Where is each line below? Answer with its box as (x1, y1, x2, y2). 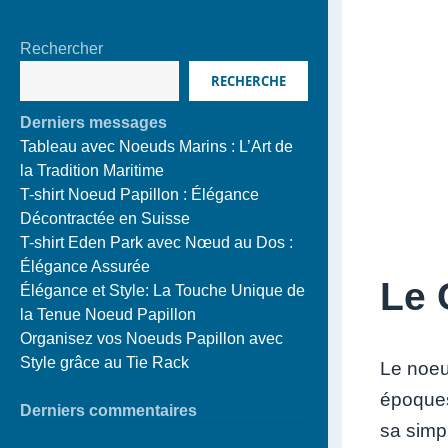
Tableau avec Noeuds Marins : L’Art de (20, 138, 293, 155)
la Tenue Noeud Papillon (20, 306, 196, 323)
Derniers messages (20, 114, 167, 131)
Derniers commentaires (20, 402, 197, 419)
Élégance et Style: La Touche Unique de (20, 282, 305, 299)
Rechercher (20, 40, 103, 57)
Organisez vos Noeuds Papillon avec (20, 330, 283, 347)
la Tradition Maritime (20, 162, 164, 179)
